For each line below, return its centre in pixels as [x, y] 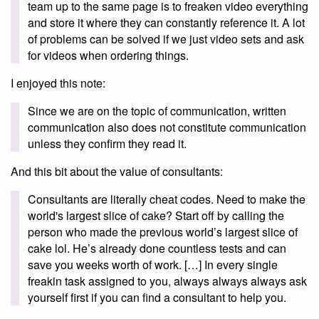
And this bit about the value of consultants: [117, 172]
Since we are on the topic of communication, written [157, 111]
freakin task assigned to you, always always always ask [167, 281]
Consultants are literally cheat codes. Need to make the [167, 199]
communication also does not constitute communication [167, 127]
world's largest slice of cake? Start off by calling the [156, 216]
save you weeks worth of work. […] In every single [153, 265]
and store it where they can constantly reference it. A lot [166, 23]
